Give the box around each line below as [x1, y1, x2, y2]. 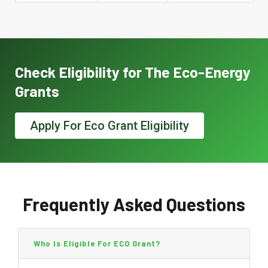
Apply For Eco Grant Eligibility [30, 118, 189, 133]
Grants [15, 81, 59, 100]
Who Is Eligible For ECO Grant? [33, 238, 161, 248]
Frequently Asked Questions [23, 193, 245, 215]
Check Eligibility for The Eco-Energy [15, 62, 251, 81]
